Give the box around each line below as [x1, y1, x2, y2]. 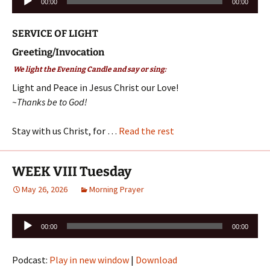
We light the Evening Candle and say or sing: [12, 64, 166, 74]
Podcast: [12, 253, 49, 266]
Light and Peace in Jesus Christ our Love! [12, 81, 178, 93]
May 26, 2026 [22, 183, 67, 195]
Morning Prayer [89, 183, 144, 195]
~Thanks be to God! [12, 95, 87, 108]
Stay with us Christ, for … [12, 124, 119, 137]
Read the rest [119, 124, 174, 137]
